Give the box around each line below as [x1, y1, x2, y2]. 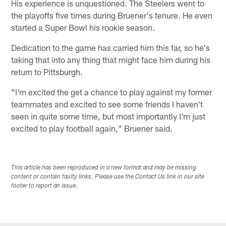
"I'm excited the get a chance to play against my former [11, 86, 212, 97]
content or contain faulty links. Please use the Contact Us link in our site [11, 174, 205, 181]
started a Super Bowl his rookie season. [11, 22, 155, 32]
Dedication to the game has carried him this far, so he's [11, 42, 210, 52]
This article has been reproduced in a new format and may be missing [11, 165, 197, 172]
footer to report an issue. [11, 183, 78, 190]
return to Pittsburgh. [11, 66, 83, 77]
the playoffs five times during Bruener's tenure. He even [11, 10, 213, 20]
